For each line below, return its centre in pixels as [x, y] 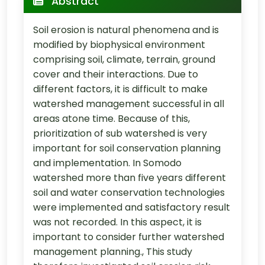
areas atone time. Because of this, [112, 119]
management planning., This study [113, 252]
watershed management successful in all [129, 104]
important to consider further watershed [129, 237]
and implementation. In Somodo [107, 163]
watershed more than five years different [130, 178]
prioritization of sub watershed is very [120, 134]
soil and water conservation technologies [129, 193]
